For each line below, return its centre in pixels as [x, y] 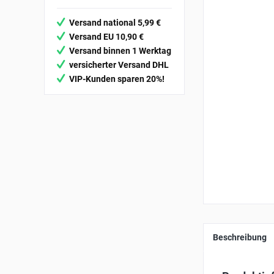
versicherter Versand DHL [119, 65]
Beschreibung [240, 238]
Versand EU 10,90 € [106, 36]
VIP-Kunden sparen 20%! [117, 79]
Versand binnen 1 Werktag [120, 50]
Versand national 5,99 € [115, 22]
